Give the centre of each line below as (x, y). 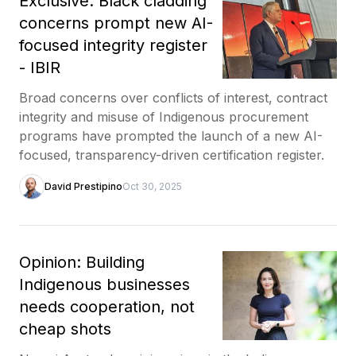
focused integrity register (113, 45)
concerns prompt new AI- (116, 23)
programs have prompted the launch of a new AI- (171, 135)
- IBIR (40, 67)
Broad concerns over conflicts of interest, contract (173, 97)
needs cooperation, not (107, 306)
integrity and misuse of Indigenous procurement (164, 116)
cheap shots (65, 329)
